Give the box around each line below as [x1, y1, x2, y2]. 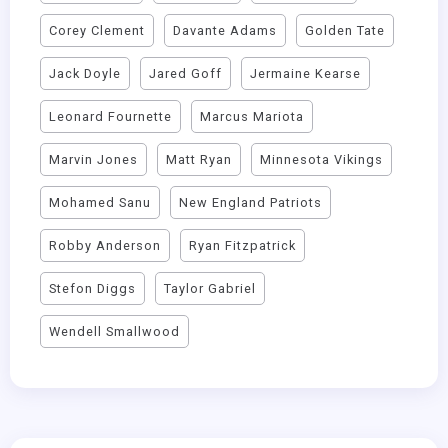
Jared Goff [149, 65, 222, 81]
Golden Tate [305, 22, 385, 38]
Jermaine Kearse [250, 65, 361, 81]
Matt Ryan [166, 151, 232, 167]
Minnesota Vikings [260, 151, 383, 167]
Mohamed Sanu [49, 194, 151, 210]
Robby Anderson [49, 237, 161, 253]
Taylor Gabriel [164, 280, 256, 296]
